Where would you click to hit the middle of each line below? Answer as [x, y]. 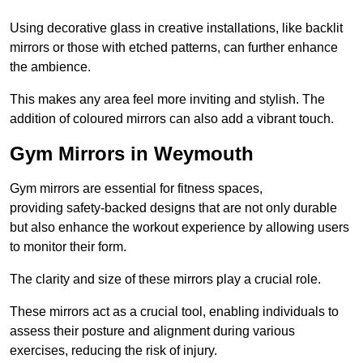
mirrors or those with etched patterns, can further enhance [174, 48]
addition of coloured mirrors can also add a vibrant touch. [172, 119]
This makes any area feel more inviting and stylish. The [167, 100]
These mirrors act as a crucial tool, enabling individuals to [174, 312]
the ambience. [50, 67]
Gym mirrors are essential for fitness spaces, [136, 189]
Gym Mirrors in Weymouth [132, 154]
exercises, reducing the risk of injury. [113, 351]
